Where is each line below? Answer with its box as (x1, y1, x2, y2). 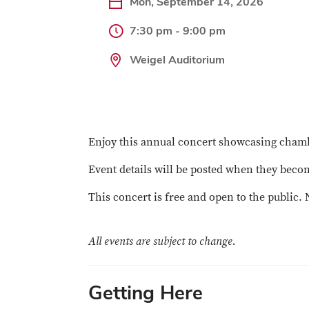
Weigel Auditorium (130, 52, 225, 67)
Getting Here (88, 280, 203, 305)
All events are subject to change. (88, 235, 236, 248)
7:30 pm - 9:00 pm (130, 23, 226, 38)
